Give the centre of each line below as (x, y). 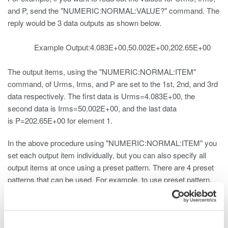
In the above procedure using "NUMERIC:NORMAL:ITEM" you (112, 143)
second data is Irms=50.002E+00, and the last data (92, 108)
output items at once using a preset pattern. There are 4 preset (111, 167)
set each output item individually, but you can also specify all (107, 155)
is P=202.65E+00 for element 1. (60, 120)
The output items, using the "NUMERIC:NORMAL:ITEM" (102, 72)
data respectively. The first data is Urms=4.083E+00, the (101, 96)
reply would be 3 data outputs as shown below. (97, 23)
